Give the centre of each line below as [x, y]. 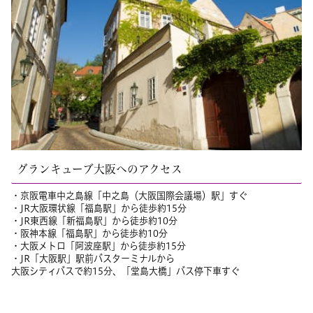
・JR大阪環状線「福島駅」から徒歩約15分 [99, 209]
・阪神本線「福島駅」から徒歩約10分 [89, 234]
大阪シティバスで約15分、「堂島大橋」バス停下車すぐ [125, 271]
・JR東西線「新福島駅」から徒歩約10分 [94, 221]
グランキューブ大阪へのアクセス [100, 169]
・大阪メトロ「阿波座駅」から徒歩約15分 [99, 246]
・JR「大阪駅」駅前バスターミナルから [93, 259]
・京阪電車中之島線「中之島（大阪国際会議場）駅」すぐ [129, 196]
